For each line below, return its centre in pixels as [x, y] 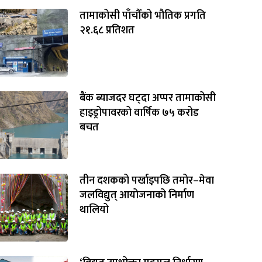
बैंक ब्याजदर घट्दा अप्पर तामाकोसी [148, 98]
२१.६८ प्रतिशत [107, 30]
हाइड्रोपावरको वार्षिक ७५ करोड [139, 113]
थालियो [94, 210]
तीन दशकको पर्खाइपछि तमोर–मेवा [147, 181]
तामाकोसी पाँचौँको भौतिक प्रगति [143, 16]
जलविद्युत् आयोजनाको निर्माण [137, 195]
